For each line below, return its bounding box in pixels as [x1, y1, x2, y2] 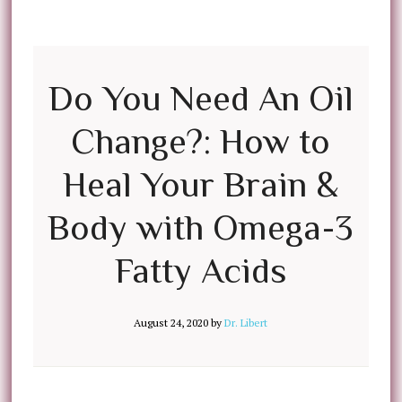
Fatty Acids [115, 250, 287, 291]
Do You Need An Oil [48, 78, 354, 118]
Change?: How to [71, 121, 331, 162]
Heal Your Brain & [63, 164, 339, 205]
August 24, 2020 [134, 316, 209, 329]
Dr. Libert [224, 316, 268, 329]
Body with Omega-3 [48, 207, 354, 248]
